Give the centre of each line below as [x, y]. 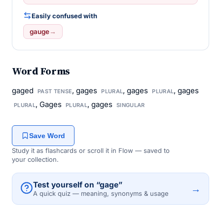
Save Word [47, 136]
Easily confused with [64, 16]
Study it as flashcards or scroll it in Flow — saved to [91, 150]
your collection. [35, 159]
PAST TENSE [55, 91]
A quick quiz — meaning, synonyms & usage [101, 193]
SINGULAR [130, 105]
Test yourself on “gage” [78, 185]
